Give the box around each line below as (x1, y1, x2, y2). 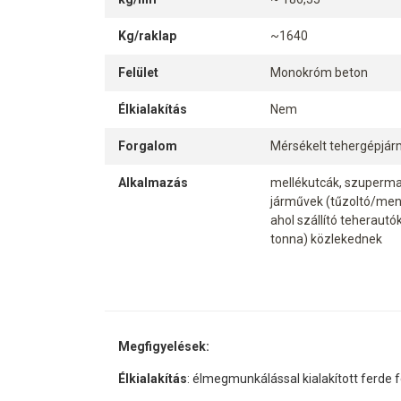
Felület (118, 65, 158, 81)
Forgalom (118, 139, 177, 154)
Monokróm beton (270, 65, 368, 81)
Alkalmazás (118, 175, 188, 191)
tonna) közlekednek (270, 232, 382, 247)
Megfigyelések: (118, 339, 209, 354)
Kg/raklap (118, 29, 176, 44)
